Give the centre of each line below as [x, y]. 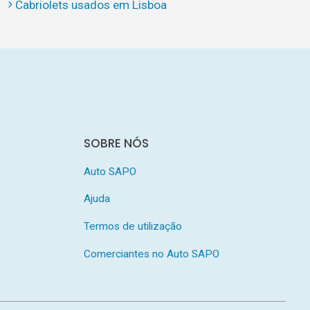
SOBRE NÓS [116, 144]
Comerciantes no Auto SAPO [151, 254]
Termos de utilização [133, 226]
